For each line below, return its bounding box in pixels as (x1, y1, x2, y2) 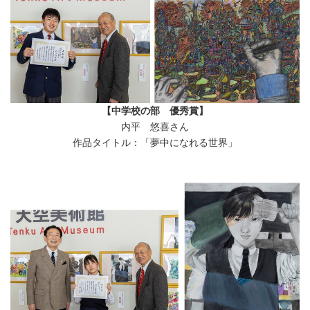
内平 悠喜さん (121, 122, 189, 133)
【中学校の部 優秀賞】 (102, 106, 208, 117)
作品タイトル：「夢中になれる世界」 (73, 138, 237, 149)
